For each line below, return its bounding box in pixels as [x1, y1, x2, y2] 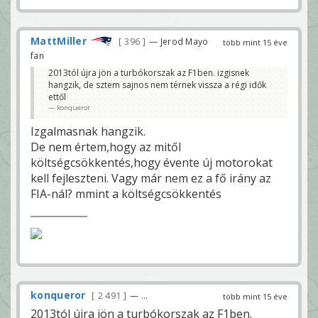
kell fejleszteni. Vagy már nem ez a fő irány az [31, 170, 271, 186]
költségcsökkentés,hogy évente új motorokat [31, 154, 273, 170]
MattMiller [31, 33, 87, 48]
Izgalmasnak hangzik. [31, 123, 146, 139]
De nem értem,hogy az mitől [31, 138, 181, 155]
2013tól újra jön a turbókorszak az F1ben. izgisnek [48, 66, 249, 79]
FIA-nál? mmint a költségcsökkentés [31, 185, 221, 202]
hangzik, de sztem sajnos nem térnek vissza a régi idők [48, 78, 266, 91]
